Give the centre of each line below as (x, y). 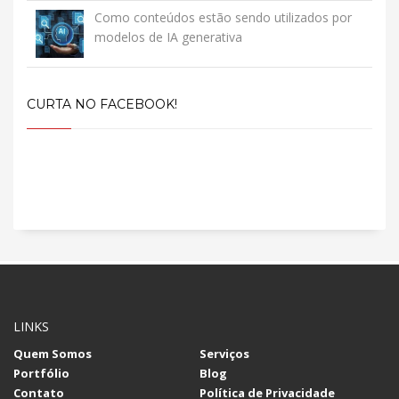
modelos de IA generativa (168, 37)
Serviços (224, 354)
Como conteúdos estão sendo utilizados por (223, 17)
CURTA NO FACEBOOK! (102, 104)
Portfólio (41, 373)
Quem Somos (53, 354)
